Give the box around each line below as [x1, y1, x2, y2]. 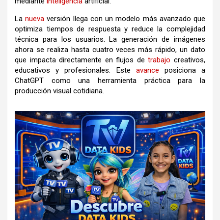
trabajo [148, 55, 171, 64]
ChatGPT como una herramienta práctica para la [15, 76, 205, 85]
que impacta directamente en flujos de [15, 55, 148, 64]
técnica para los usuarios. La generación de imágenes [15, 34, 205, 44]
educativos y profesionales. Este [15, 65, 136, 75]
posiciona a [159, 65, 206, 75]
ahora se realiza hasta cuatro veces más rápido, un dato [15, 45, 205, 54]
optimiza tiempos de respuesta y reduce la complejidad [15, 24, 205, 33]
